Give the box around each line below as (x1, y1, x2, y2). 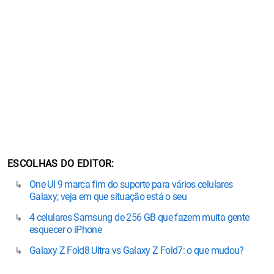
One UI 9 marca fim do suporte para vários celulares (29, 178, 233, 190)
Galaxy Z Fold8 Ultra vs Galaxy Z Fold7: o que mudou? (29, 244, 244, 256)
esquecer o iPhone (29, 223, 102, 235)
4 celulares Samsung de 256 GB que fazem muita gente (29, 211, 250, 223)
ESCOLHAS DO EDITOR (7, 157, 112, 169)
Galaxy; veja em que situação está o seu (29, 190, 187, 202)
